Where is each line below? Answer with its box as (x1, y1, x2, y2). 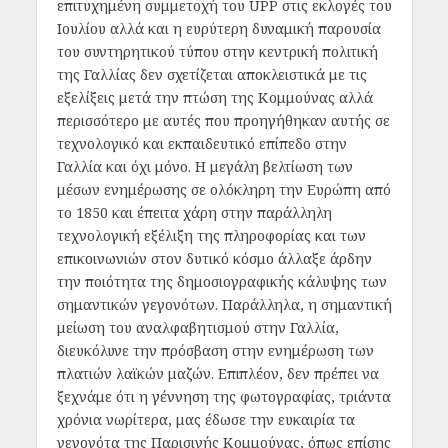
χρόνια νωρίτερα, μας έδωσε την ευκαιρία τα (56, 410, 355, 430)
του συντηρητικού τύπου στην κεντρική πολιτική (56, 42, 378, 62)
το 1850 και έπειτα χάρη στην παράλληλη (56, 203, 332, 223)
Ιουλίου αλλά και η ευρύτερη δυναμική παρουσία (56, 19, 381, 39)
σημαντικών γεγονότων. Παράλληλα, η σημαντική (56, 295, 392, 315)
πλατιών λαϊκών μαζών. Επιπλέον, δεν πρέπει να (56, 364, 379, 384)
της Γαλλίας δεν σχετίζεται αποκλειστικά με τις (56, 65, 367, 85)
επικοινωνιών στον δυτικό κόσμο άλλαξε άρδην (56, 249, 372, 269)
